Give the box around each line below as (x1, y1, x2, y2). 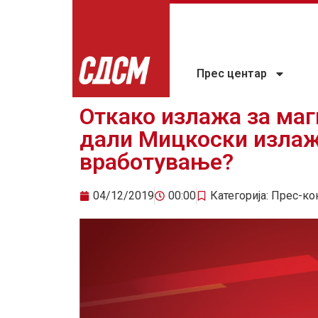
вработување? (79, 148, 234, 176)
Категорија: (210, 189, 271, 203)
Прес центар (197, 67, 268, 81)
